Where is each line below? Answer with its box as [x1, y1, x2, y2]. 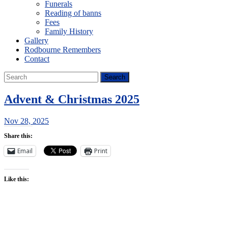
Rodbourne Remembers [24, 45, 101, 54]
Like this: [4, 175, 29, 183]
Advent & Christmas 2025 [4, 92, 139, 106]
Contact [24, 54, 49, 63]
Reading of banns [45, 9, 101, 17]
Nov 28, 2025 [4, 116, 49, 125]
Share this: [4, 132, 33, 139]
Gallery [24, 36, 48, 45]
